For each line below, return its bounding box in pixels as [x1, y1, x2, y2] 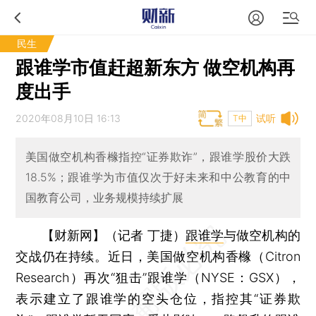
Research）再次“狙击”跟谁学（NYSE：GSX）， [16, 269, 300, 285]
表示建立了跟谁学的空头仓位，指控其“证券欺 [16, 291, 300, 306]
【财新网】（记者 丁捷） [41, 227, 186, 243]
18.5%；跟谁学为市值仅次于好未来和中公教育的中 [25, 170, 291, 185]
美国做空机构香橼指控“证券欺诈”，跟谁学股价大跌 [25, 150, 291, 164]
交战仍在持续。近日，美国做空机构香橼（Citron [16, 248, 300, 264]
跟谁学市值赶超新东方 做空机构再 [16, 56, 296, 78]
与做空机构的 [224, 227, 300, 243]
